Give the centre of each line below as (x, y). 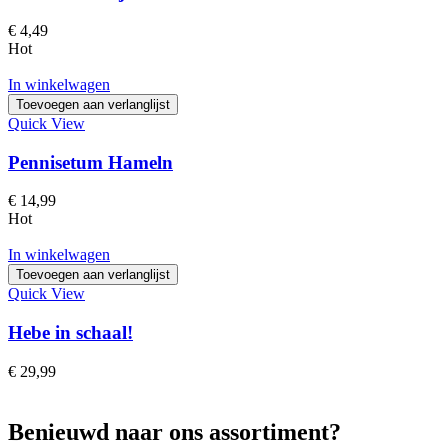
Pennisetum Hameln (90, 162)
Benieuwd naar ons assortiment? (174, 431)
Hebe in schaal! (70, 333)
